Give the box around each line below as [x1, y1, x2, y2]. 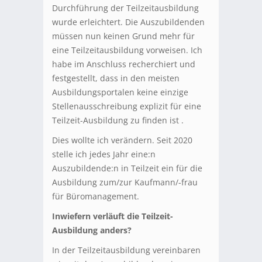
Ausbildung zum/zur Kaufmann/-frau [52, 176, 198, 188]
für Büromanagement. [52, 190, 139, 202]
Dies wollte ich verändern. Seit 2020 [52, 134, 192, 146]
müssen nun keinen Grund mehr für [52, 30, 195, 42]
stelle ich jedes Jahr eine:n [52, 148, 156, 160]
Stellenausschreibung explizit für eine [52, 100, 201, 112]
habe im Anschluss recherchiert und [52, 58, 195, 70]
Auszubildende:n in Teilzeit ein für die [52, 162, 202, 174]
